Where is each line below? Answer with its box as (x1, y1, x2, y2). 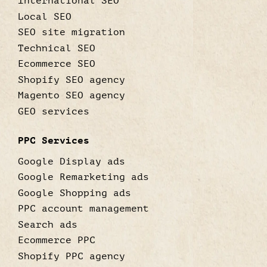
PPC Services (18, 135, 89, 146)
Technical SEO (18, 42, 95, 54)
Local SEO (18, 11, 72, 22)
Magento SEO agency (18, 90, 125, 101)
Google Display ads (18, 156, 125, 167)
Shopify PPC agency (18, 250, 125, 262)
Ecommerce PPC (18, 235, 95, 246)
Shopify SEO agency (18, 74, 125, 85)
